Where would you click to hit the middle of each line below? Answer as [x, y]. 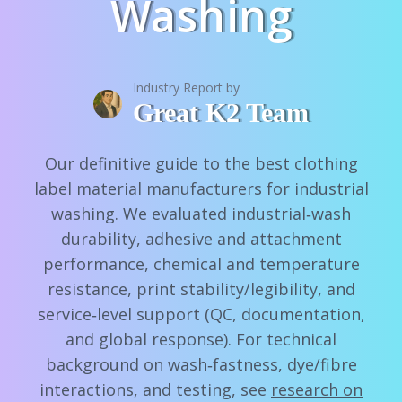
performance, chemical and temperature [201, 264]
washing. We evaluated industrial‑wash [201, 214]
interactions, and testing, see [155, 389]
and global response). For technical [201, 339]
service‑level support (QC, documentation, [201, 314]
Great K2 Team [221, 113]
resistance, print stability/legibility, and [201, 289]
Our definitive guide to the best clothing [201, 163]
